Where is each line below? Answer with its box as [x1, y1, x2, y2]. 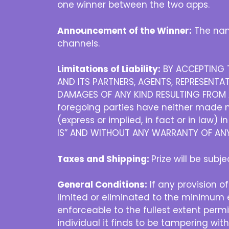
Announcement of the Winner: [57, 24, 192, 37]
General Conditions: [57, 178, 147, 191]
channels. [57, 37, 100, 50]
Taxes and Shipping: [57, 152, 151, 165]
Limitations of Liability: [57, 63, 161, 76]
